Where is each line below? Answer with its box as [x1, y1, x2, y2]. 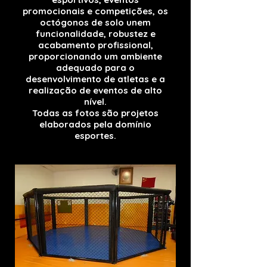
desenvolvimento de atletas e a [26, 73, 165, 85]
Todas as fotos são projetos [32, 107, 159, 119]
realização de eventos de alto [29, 85, 162, 96]
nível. [84, 96, 107, 107]
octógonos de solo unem [40, 17, 151, 28]
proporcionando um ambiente [29, 51, 162, 62]
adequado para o [56, 62, 135, 73]
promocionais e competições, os [23, 5, 168, 17]
